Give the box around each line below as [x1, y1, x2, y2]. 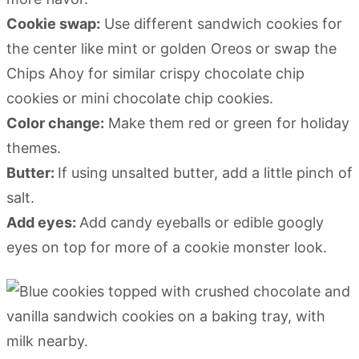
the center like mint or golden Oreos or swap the [6, 39, 337, 57]
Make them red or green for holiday [104, 114, 349, 131]
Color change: [6, 114, 104, 131]
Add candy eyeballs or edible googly [79, 213, 324, 231]
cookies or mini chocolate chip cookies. [6, 89, 273, 107]
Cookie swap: [6, 14, 100, 32]
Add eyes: [6, 213, 79, 231]
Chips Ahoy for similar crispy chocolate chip [6, 64, 305, 82]
